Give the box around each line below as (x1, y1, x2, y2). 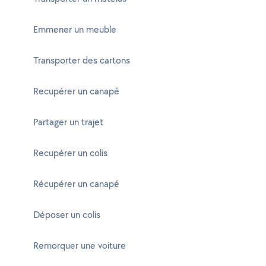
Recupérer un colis (33, 147, 107, 159)
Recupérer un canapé (33, 85, 119, 97)
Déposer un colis (33, 208, 100, 221)
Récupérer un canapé (33, 178, 119, 190)
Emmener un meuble (33, 23, 116, 36)
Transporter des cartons (33, 54, 130, 66)
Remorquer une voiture (33, 239, 126, 252)
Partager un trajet (33, 116, 103, 128)
